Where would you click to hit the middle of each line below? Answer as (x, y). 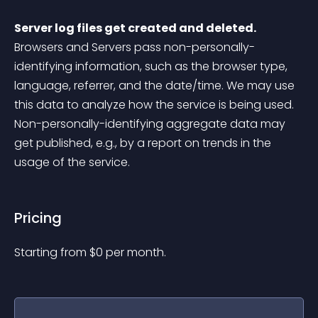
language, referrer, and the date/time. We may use (156, 86)
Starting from (52, 252)
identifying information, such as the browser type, (152, 66)
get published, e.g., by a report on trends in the (144, 143)
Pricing (38, 218)
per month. (136, 252)
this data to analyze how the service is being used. (155, 105)
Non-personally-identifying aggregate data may (151, 124)
